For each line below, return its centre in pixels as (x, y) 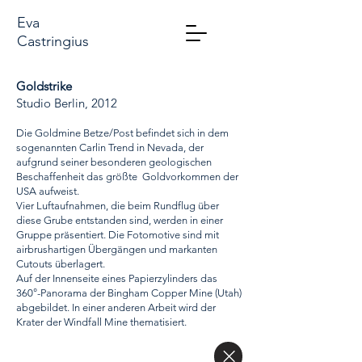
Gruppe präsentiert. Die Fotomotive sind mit (118, 235)
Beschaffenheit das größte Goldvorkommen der (127, 177)
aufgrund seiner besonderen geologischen (114, 162)
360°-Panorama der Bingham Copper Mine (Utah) (129, 293)
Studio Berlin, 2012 (68, 103)
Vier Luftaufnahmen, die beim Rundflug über (118, 206)
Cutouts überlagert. (61, 264)
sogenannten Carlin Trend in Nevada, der (110, 147)
